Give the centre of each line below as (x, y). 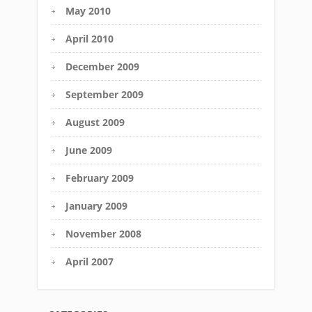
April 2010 (89, 38)
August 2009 (95, 122)
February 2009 (100, 178)
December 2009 (102, 66)
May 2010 (88, 10)
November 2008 (103, 233)
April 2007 (89, 261)
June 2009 (89, 150)
